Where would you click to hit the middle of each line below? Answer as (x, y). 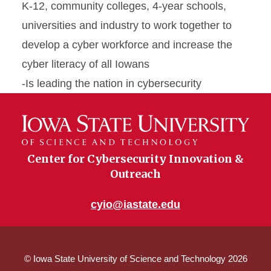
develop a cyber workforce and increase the (127, 45)
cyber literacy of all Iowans (86, 64)
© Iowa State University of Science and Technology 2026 (135, 259)
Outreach (135, 174)
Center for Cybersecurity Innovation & (135, 159)
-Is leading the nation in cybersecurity (112, 83)
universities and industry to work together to (127, 25)
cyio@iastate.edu (135, 205)
